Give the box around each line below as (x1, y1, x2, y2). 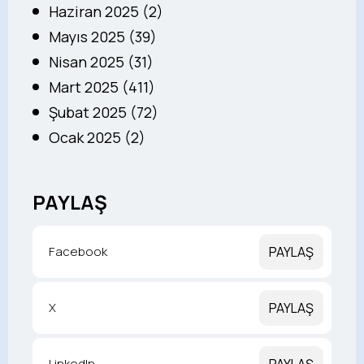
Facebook (49, 243, 107, 260)
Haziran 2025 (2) (49, 2, 163, 21)
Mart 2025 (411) (49, 77, 155, 97)
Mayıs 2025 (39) (49, 27, 157, 46)
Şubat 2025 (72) (49, 102, 158, 122)
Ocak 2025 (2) (49, 128, 145, 147)
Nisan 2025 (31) (49, 52, 154, 71)
